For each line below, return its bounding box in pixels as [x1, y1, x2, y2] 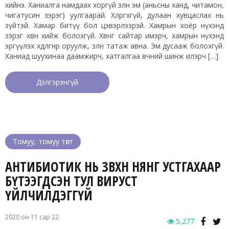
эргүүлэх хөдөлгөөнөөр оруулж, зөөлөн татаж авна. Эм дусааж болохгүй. [5, 41, 224, 51]
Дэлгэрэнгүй [36, 77, 78, 87]
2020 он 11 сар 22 [5, 213, 59, 222]
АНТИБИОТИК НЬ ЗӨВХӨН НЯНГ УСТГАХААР [5, 157, 221, 176]
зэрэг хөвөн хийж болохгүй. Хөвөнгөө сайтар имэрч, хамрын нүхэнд [5, 31, 224, 41]
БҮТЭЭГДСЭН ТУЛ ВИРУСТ [5, 172, 138, 191]
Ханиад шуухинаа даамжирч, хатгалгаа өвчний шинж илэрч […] [5, 51, 218, 61]
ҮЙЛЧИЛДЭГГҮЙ [5, 186, 93, 205]
